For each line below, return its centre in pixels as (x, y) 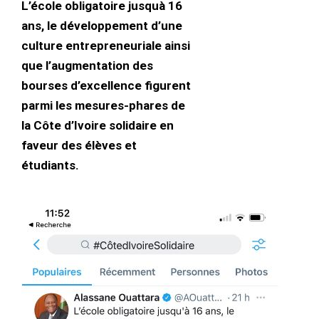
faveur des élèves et (79, 145)
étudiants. (50, 165)
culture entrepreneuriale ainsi (106, 45)
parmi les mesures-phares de (103, 105)
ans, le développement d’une (102, 25)
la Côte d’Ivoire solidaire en (98, 125)
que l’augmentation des (87, 65)
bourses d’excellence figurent (106, 85)
